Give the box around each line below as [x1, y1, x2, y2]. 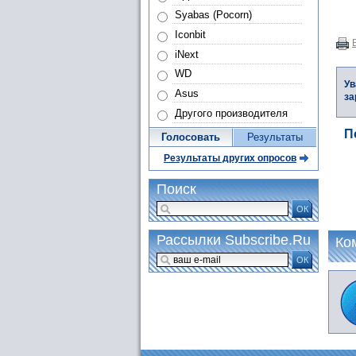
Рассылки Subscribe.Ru [157, 232, 311, 249]
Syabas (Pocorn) [174, 8, 252, 21]
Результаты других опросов [164, 153, 296, 164]
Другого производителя [174, 106, 288, 119]
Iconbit [174, 28, 206, 41]
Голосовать [161, 131, 220, 144]
